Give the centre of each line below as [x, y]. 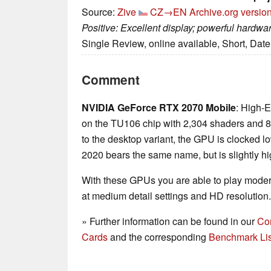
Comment [111, 80]
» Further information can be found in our [169, 221]
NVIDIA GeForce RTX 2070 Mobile [159, 108]
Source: [100, 12]
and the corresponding [158, 237]
